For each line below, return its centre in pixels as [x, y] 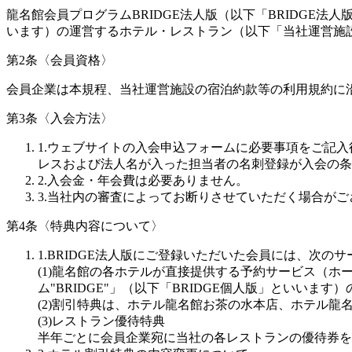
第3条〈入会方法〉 [60, 118]
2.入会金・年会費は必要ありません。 [143, 180]
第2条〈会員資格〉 [60, 60]
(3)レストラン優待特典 [101, 321]
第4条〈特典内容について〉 [85, 225]
